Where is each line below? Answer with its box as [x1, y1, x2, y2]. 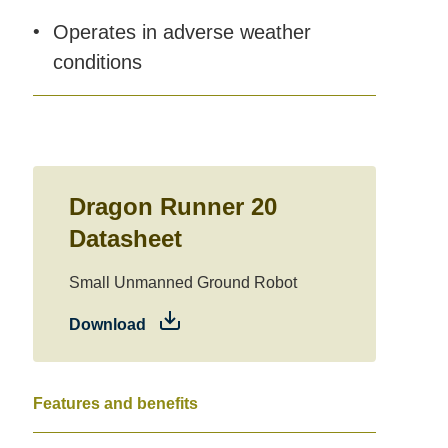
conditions [52, 51, 142, 73]
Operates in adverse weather [52, 21, 311, 43]
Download [68, 316, 146, 333]
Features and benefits [32, 395, 198, 412]
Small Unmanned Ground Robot [68, 274, 297, 291]
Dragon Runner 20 [68, 193, 277, 220]
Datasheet [68, 225, 182, 252]
